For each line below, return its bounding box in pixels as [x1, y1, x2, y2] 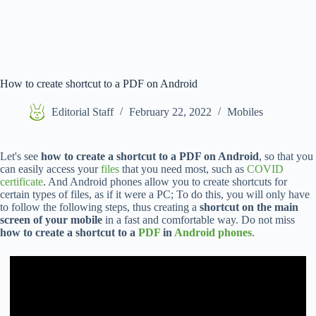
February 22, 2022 [129, 106, 212, 119]
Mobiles [227, 106, 263, 119]
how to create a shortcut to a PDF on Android [41, 150, 259, 162]
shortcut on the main [200, 201, 298, 213]
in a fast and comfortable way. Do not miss [102, 214, 295, 226]
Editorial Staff [51, 106, 114, 119]
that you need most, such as [119, 163, 247, 175]
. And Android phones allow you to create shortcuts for [43, 176, 287, 188]
